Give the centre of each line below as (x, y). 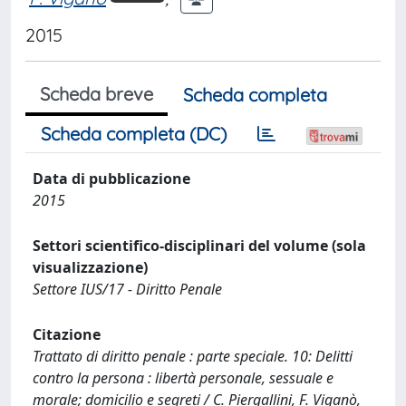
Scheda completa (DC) (134, 134)
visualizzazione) (90, 267)
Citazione (67, 334)
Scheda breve (97, 94)
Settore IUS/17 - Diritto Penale (127, 289)
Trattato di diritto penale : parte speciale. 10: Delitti (193, 356)
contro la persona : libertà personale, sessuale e (183, 378)
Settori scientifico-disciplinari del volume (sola (199, 246)
